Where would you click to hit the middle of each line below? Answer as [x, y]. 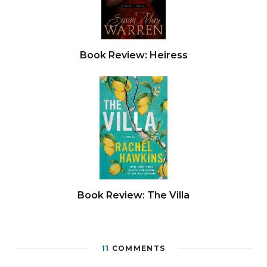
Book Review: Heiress [133, 55]
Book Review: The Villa [133, 195]
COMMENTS [137, 248]
